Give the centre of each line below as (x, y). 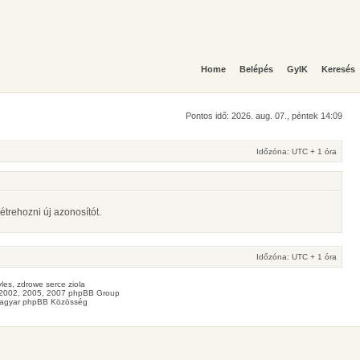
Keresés (338, 69)
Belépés (256, 69)
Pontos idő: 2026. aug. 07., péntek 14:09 (264, 116)
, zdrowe (29, 284)
